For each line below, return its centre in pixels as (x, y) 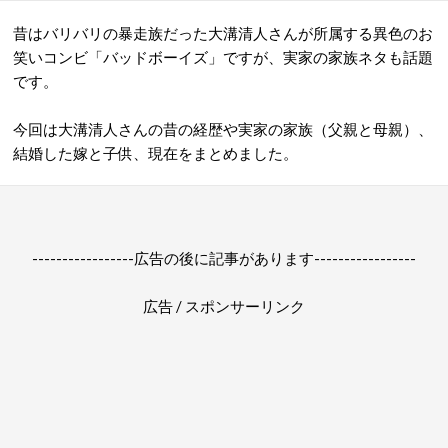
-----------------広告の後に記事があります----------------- (224, 258)
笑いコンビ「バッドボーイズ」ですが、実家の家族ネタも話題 (223, 57)
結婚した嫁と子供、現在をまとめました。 (155, 153)
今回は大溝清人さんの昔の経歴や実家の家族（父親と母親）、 (223, 129)
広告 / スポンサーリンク (224, 306)
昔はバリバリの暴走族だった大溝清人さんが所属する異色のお (223, 33)
